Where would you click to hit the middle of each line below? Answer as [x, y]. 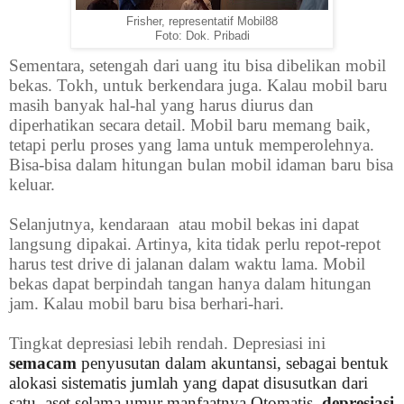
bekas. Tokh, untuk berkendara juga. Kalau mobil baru [198, 86]
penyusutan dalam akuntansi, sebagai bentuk [235, 363]
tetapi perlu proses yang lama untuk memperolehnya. [192, 145]
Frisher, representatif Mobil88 [202, 22]
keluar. [32, 185]
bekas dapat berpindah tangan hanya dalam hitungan [190, 284]
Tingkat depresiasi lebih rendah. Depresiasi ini [167, 344]
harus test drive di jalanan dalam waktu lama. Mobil [187, 264]
